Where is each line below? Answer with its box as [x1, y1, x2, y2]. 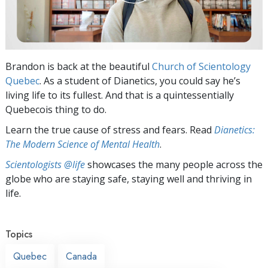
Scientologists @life [5, 157, 85, 171]
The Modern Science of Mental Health [5, 137, 160, 151]
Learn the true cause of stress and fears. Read [5, 123, 214, 136]
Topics [5, 227, 32, 241]
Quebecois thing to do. [5, 102, 106, 116]
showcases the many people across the [85, 157, 263, 171]
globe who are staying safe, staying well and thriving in [5, 172, 252, 185]
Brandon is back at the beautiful [5, 59, 152, 73]
